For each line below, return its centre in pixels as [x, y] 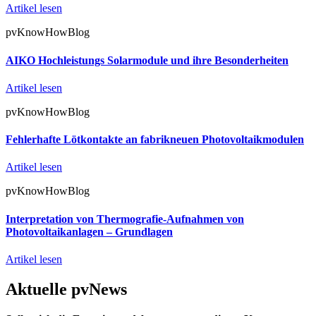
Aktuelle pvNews [66, 289]
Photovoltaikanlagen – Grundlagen [89, 231]
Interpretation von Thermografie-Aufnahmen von [125, 219]
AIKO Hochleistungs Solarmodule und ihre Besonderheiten [147, 60]
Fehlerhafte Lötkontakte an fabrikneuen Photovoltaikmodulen [155, 140]
